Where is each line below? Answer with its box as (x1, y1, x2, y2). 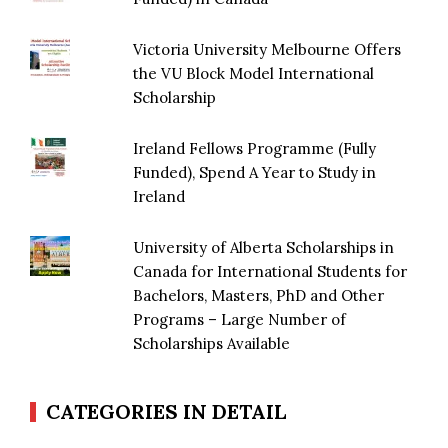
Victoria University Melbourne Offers (133, 39, 402, 59)
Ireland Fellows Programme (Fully (133, 138, 377, 158)
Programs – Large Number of (133, 309, 347, 329)
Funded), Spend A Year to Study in (133, 162, 377, 182)
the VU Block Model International (133, 63, 375, 83)
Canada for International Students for (133, 261, 408, 281)
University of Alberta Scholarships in (133, 237, 395, 257)
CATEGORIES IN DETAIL (46, 398, 286, 424)
